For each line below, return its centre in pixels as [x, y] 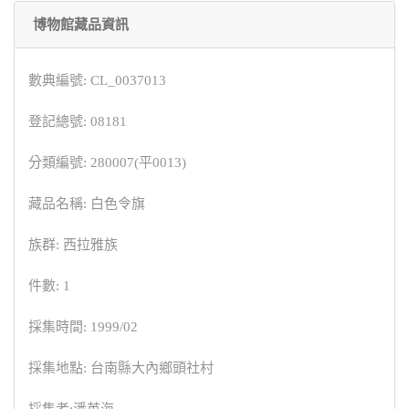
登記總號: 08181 [78, 121]
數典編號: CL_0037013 [97, 80]
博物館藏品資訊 [81, 24]
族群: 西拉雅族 [73, 244]
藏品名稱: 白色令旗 [87, 203]
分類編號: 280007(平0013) [107, 162]
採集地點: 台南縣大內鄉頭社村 [121, 367]
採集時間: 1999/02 [83, 326]
